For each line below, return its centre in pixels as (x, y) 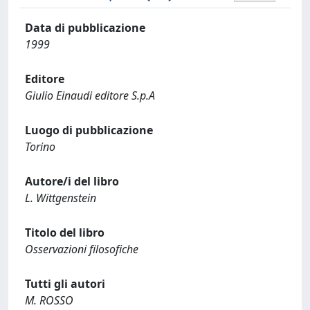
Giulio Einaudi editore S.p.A (90, 95)
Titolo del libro (65, 232)
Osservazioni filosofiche (82, 249)
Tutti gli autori (65, 284)
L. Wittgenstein (61, 198)
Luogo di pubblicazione (89, 130)
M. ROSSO (49, 300)
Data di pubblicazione (85, 28)
